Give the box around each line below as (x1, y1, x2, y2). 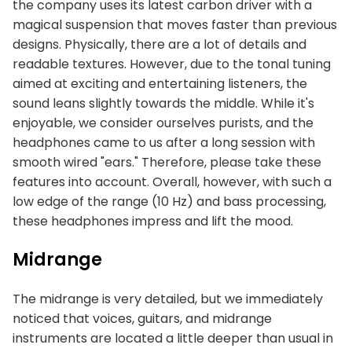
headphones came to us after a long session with (13, 134, 315, 152)
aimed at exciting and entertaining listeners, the (13, 75, 307, 93)
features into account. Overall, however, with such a (13, 173, 332, 191)
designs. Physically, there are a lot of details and (13, 35, 306, 53)
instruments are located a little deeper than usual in (13, 329, 333, 347)
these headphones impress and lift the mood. (13, 212, 293, 230)
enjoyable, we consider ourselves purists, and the (13, 114, 313, 132)
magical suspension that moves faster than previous (13, 16, 337, 34)
